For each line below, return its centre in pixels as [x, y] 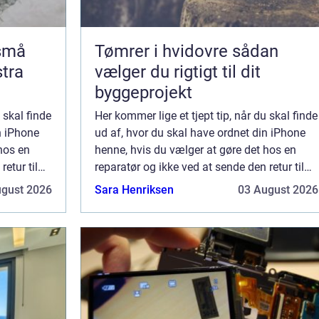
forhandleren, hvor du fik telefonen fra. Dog [202, 184]
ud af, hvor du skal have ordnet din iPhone [200, 133]
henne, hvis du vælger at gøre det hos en [195, 150]
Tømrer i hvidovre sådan [163, 52]
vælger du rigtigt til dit [178, 72]
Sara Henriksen [134, 190]
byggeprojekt [143, 93]
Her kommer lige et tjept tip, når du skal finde [206, 116]
